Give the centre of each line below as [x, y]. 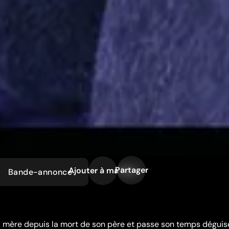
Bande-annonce [40, 172]
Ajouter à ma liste [103, 170]
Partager [131, 170]
